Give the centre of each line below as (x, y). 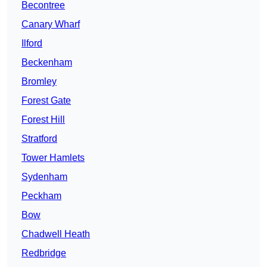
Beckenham (47, 63)
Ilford (32, 44)
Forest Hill (43, 120)
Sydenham (44, 177)
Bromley (39, 82)
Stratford (39, 139)
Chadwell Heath (56, 234)
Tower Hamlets (53, 158)
